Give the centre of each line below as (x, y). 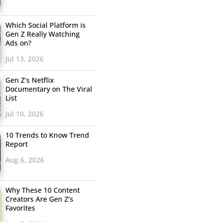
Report (16, 144)
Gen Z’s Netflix (29, 80)
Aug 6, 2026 (25, 160)
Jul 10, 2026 (24, 114)
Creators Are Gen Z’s (39, 199)
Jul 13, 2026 (24, 59)
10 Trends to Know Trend (47, 135)
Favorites (20, 208)
